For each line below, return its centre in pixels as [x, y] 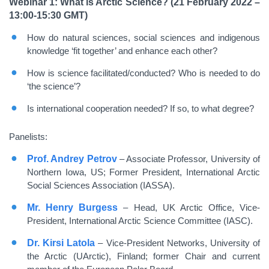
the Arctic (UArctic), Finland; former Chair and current [144, 256]
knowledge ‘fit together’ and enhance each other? [122, 51]
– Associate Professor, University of [189, 159]
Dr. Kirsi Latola [61, 243]
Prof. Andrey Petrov [72, 159]
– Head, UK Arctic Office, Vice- [192, 207]
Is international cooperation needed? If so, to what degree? [141, 108]
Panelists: [28, 137]
